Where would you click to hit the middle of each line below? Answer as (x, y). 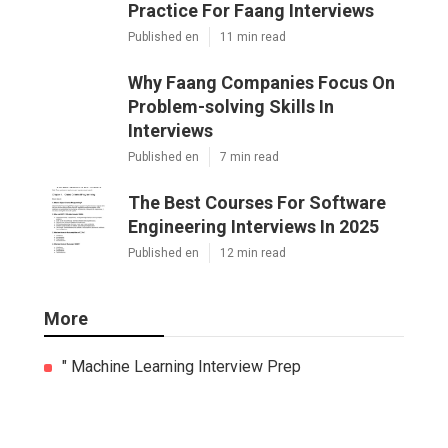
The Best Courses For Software (257, 203)
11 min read (253, 37)
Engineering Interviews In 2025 (253, 227)
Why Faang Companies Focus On (261, 83)
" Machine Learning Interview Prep (181, 367)
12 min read (253, 253)
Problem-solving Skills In (231, 107)
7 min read (249, 157)
